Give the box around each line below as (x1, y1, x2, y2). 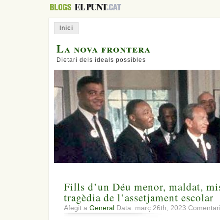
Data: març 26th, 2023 (114, 204, 188, 212)
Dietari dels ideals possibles (56, 56, 146, 63)
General (89, 204, 114, 212)
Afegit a (64, 204, 89, 212)
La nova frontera (56, 41, 151, 56)
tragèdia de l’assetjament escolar (64, 191, 214, 205)
